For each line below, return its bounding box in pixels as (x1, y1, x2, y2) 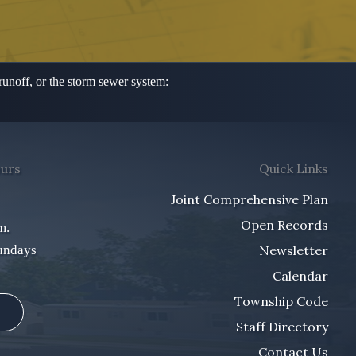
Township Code (234, 293, 328, 309)
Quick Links (259, 161, 328, 176)
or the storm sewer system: (36, 75, 168, 88)
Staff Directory (236, 319, 328, 335)
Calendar (273, 268, 328, 284)
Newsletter (259, 242, 328, 258)
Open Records (241, 217, 328, 233)
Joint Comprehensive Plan (171, 192, 328, 207)
